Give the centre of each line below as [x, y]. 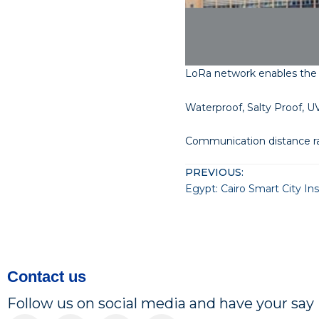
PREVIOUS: [214, 173]
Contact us [47, 277]
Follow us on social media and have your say [161, 304]
